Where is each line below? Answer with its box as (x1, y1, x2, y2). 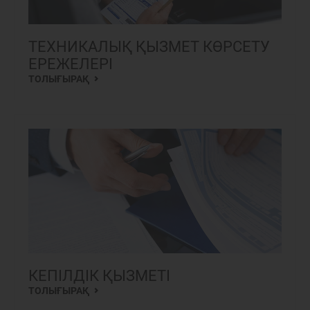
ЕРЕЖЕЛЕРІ (28, 55, 113, 73)
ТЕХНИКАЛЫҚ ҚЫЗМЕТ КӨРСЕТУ (28, 38, 270, 55)
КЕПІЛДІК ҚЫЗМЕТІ (28, 267, 170, 284)
